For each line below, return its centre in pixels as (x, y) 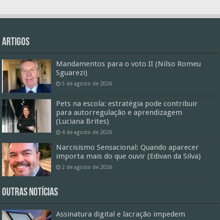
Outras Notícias (30, 193)
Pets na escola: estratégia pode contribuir (127, 103)
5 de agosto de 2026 (87, 83)
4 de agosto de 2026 (87, 132)
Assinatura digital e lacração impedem (121, 214)
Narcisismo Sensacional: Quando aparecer (128, 147)
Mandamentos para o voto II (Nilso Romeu (129, 64)
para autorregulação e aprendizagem (119, 112)
